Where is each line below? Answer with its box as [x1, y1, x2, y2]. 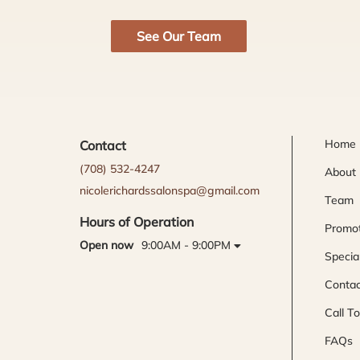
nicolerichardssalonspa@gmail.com [79, 182, 260, 198]
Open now [79, 237, 133, 252]
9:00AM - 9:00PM [141, 237, 231, 252]
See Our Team [136, 28, 221, 45]
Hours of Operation [79, 213, 194, 230]
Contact [79, 137, 126, 154]
